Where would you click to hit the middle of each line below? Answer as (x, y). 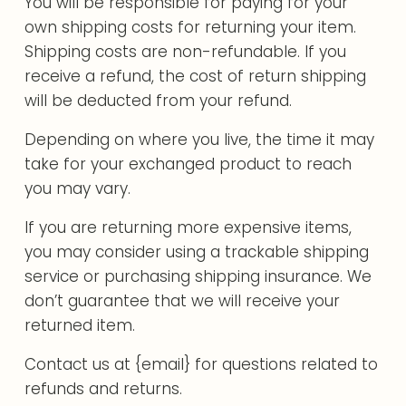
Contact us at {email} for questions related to (202, 364)
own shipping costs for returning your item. (191, 27)
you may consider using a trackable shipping (197, 252)
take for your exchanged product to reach (188, 164)
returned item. (80, 325)
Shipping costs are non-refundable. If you (186, 52)
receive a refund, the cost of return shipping (196, 76)
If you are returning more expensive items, (188, 227)
